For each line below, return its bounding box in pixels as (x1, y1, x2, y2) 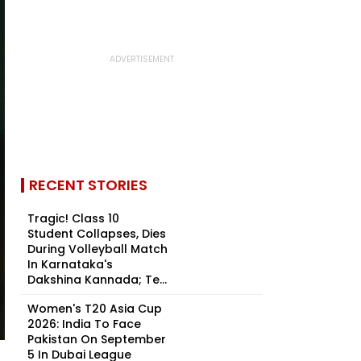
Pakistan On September (27, 331, 166, 347)
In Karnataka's (27, 256, 113, 272)
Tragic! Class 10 (27, 210, 119, 226)
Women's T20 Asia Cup (27, 301, 162, 317)
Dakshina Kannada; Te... (27, 272, 167, 288)
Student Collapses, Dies (27, 226, 166, 242)
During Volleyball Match (27, 241, 168, 257)
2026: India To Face (27, 316, 141, 332)
